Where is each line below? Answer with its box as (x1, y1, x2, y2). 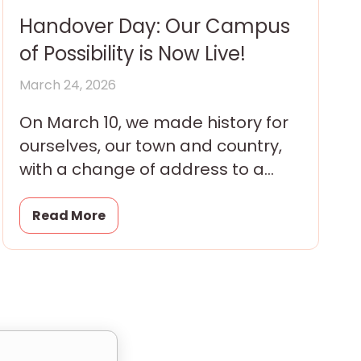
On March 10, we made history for (19, 110, 288, 134)
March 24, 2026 (19, 75, 116, 94)
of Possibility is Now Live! (19, 39, 246, 67)
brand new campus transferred (19, 180, 278, 204)
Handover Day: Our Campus (19, 12, 290, 39)
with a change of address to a (19, 157, 264, 180)
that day (19, 204, 89, 227)
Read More (31, 205, 106, 225)
